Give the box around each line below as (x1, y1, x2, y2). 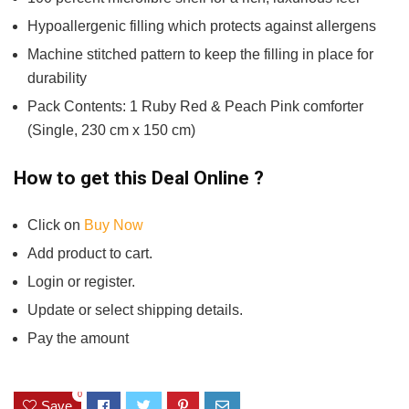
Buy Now (84, 216, 143, 233)
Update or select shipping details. (27, 301, 243, 318)
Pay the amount (27, 330, 129, 346)
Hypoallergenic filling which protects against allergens (27, 17, 376, 34)
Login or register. (27, 273, 135, 289)
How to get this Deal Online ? (14, 166, 264, 189)
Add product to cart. (27, 245, 152, 261)
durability (27, 69, 87, 86)
